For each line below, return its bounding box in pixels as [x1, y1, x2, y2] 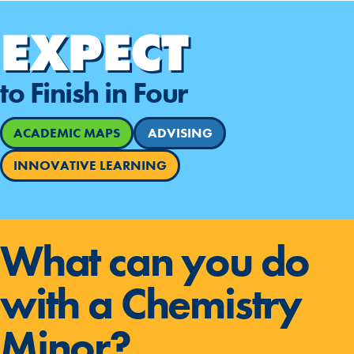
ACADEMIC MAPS [13, 124, 121, 142]
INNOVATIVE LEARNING [13, 156, 168, 175]
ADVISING [147, 124, 213, 142]
